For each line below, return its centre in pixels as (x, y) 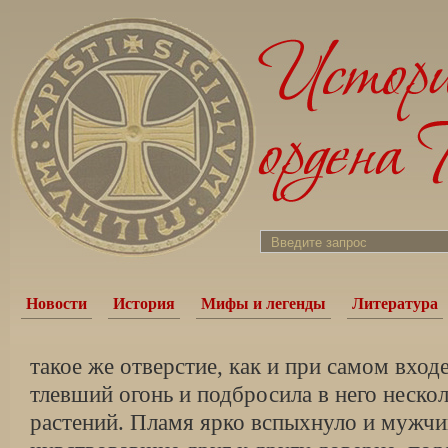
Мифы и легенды (263, 303)
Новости (56, 303)
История (144, 303)
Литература (395, 303)
